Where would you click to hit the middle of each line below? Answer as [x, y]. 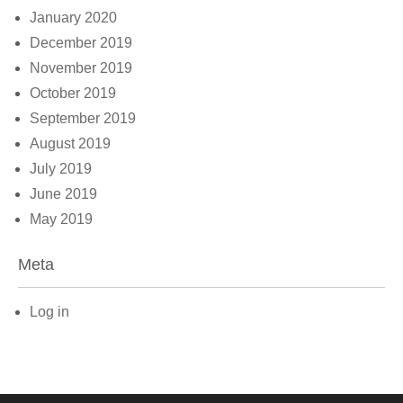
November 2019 [81, 68]
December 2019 [81, 43]
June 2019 [63, 194]
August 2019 [70, 143]
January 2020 [73, 18]
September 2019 [83, 118]
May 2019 [61, 219]
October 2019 [73, 93]
